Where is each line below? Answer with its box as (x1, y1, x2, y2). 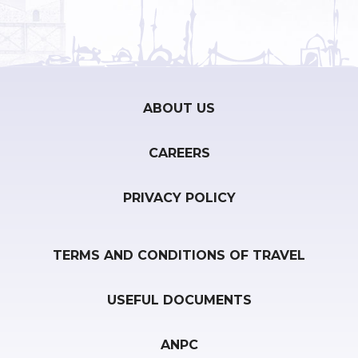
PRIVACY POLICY (122, 190, 236, 206)
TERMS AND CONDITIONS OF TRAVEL (53, 248, 305, 264)
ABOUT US (143, 101, 215, 117)
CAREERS (148, 145, 210, 161)
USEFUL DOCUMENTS (106, 292, 252, 308)
